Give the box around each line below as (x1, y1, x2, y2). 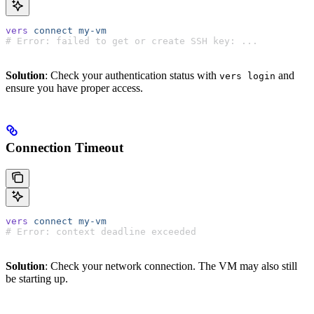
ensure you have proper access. (6, 82, 143, 95)
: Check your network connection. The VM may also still (45, 259, 297, 272)
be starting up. (6, 272, 68, 285)
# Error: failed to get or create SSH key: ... (6, 36, 258, 47)
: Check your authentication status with (45, 69, 219, 82)
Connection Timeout (6, 140, 123, 156)
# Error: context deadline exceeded (6, 226, 196, 237)
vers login (219, 71, 275, 82)
